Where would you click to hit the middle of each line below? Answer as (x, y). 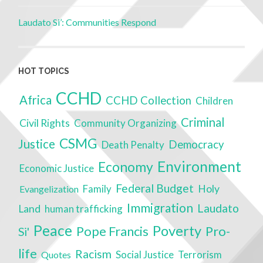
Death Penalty (133, 145)
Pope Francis (113, 231)
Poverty (177, 231)
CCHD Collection (149, 101)
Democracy (197, 145)
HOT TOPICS (44, 71)
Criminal (203, 122)
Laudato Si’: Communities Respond (87, 22)
